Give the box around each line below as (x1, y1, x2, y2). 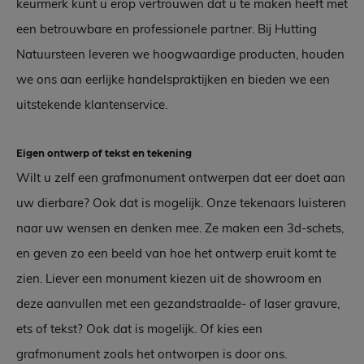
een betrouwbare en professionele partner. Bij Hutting (16, 21, 317, 37)
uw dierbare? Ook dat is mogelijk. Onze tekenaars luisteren (16, 195, 346, 211)
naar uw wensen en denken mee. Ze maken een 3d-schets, (16, 220, 344, 236)
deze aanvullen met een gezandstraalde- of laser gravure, (16, 296, 340, 312)
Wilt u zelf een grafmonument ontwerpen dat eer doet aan (16, 170, 345, 186)
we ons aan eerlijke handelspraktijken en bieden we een (16, 71, 330, 88)
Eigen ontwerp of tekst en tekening (16, 148, 192, 160)
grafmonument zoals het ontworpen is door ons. (16, 346, 290, 362)
